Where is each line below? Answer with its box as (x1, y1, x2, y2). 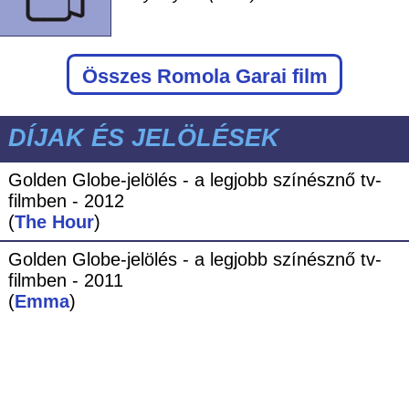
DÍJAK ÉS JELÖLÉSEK (7, 123, 279, 152)
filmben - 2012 (7, 190, 124, 211)
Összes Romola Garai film (81, 64, 328, 88)
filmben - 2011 (7, 269, 123, 290)
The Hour (14, 211, 94, 232)
